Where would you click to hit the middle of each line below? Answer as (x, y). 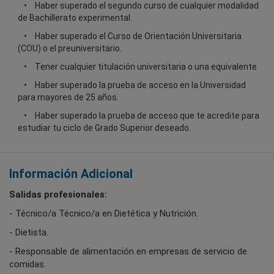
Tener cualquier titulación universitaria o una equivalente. (147, 66)
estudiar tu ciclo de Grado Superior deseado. (104, 128)
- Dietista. (29, 232)
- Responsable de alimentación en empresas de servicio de (128, 251)
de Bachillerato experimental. (75, 17)
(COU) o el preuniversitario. (70, 48)
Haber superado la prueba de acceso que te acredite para (147, 115)
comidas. (28, 264)
